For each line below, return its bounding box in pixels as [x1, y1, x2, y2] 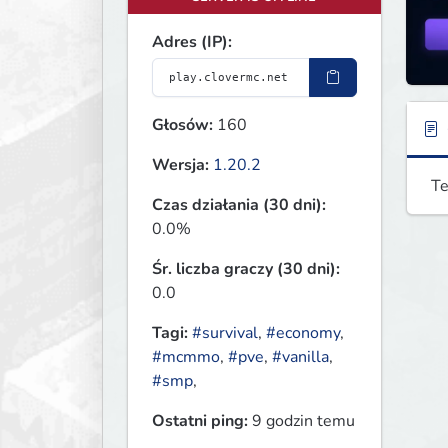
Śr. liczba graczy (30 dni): [152, 258, 340, 281]
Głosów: [152, 114, 213, 137]
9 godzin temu [248, 410, 355, 433]
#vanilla [272, 346, 329, 369]
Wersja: [152, 154, 209, 177]
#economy [266, 322, 340, 345]
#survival [192, 322, 258, 345]
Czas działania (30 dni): [152, 194, 326, 217]
